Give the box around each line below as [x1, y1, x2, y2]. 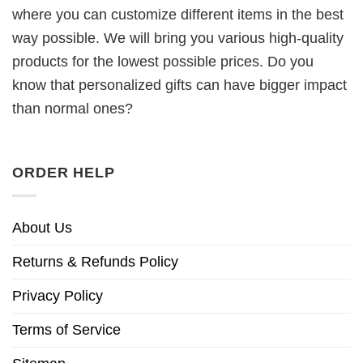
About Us [12, 219, 72, 236]
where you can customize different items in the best [12, 6, 344, 23]
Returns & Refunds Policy [12, 253, 178, 270]
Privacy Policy [12, 287, 103, 304]
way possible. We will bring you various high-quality [12, 29, 344, 46]
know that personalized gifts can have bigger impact [12, 76, 347, 93]
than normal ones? [12, 100, 133, 117]
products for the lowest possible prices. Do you [12, 53, 314, 70]
